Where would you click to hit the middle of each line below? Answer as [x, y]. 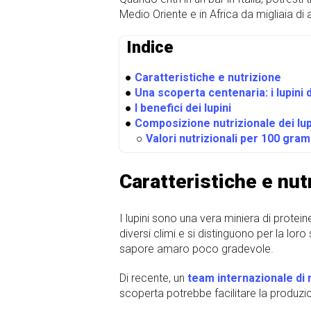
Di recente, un [153, 278]
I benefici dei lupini [183, 108]
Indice [150, 47]
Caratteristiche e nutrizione [208, 77]
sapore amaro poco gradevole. [196, 249]
